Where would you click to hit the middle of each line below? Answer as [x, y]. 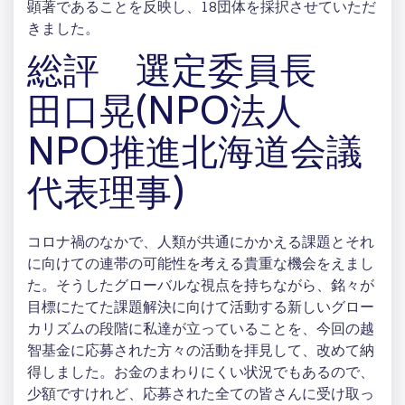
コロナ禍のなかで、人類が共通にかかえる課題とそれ [201, 243]
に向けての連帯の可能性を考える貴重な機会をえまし [201, 265]
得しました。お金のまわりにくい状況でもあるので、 [201, 373]
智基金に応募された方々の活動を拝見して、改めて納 [201, 352]
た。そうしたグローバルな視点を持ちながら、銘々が [201, 287]
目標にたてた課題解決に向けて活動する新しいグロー [201, 308]
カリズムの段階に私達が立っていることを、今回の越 [201, 330]
